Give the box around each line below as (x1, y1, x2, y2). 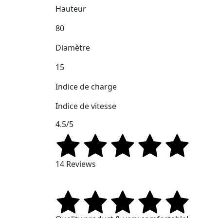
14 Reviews (55, 159, 96, 170)
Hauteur (55, 3, 86, 15)
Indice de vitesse (55, 101, 116, 112)
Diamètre (55, 42, 90, 54)
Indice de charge (55, 81, 117, 92)
